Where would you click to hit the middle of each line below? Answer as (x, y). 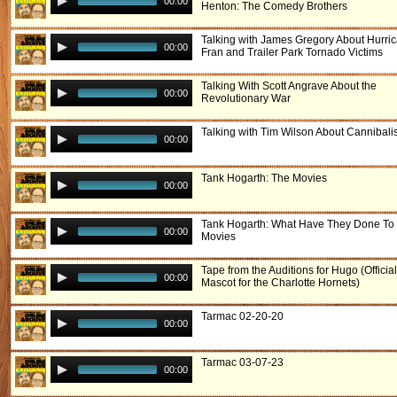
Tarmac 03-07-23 (242, 362)
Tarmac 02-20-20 (242, 316)
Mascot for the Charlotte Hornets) (280, 283)
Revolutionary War (246, 98)
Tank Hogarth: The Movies (264, 178)
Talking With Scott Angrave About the (289, 86)
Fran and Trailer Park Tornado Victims (292, 52)
